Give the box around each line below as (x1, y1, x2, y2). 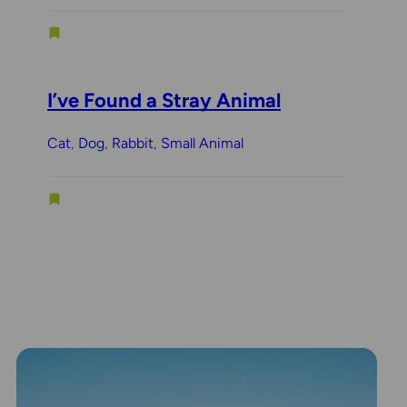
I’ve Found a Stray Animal (47, 87, 281, 113)
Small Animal (161, 134, 243, 152)
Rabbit (112, 134, 154, 152)
